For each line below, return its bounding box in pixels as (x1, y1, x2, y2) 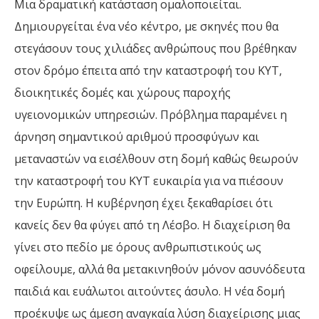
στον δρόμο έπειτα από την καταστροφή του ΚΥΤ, (14, 62, 282, 78)
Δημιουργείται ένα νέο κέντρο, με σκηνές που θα (14, 18, 278, 34)
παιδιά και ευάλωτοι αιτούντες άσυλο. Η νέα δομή (14, 283, 285, 299)
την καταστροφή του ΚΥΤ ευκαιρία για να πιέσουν (14, 172, 283, 189)
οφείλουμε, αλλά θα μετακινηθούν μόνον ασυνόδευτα (14, 261, 305, 277)
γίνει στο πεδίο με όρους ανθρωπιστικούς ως (14, 239, 261, 255)
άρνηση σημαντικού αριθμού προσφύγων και (14, 128, 259, 145)
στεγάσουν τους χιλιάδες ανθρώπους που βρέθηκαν (14, 40, 297, 56)
